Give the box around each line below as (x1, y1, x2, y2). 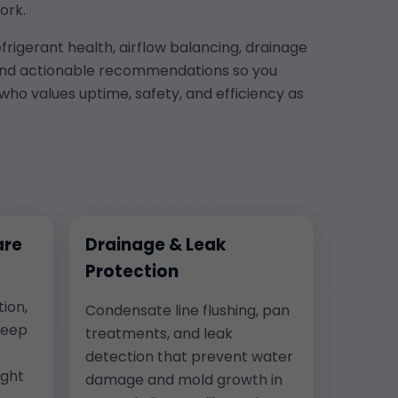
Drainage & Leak (85, 232, 226, 257)
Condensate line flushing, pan (85, 299, 290, 321)
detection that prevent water (85, 346, 293, 367)
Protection (85, 259, 179, 283)
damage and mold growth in (85, 369, 283, 390)
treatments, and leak (85, 322, 233, 344)
